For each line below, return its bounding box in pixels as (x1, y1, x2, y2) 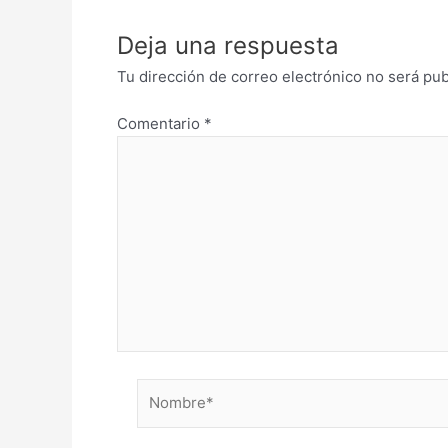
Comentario (117, 113, 204, 133)
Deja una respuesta (117, 31, 339, 60)
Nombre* (136, 380, 201, 399)
